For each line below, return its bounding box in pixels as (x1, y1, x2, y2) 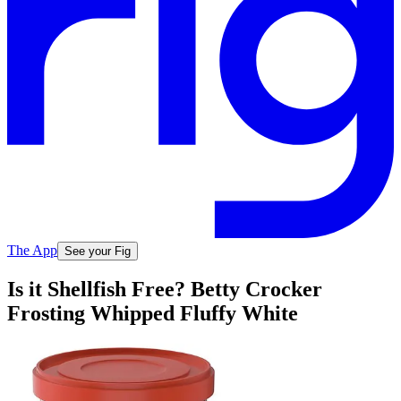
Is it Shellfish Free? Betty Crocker (7, 277, 322, 302)
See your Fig (64, 243, 131, 258)
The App (7, 242, 57, 258)
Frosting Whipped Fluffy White (7, 302, 298, 326)
